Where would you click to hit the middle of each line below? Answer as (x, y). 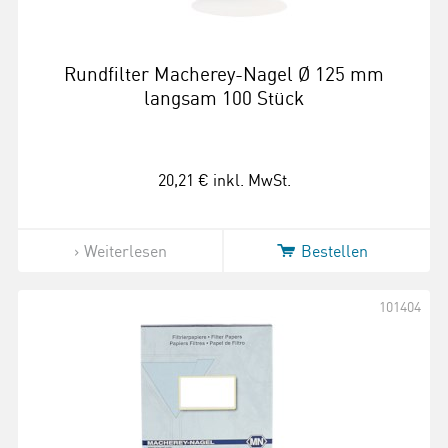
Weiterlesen (125, 251)
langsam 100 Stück (224, 98)
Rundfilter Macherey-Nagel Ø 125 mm (224, 74)
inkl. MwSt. (251, 180)
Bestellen (334, 251)
